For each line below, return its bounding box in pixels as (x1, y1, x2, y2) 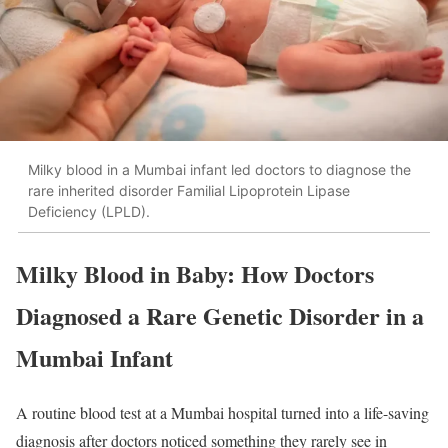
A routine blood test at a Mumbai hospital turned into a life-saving (16, 401, 429, 423)
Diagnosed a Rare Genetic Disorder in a (16, 297, 424, 333)
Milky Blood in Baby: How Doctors (16, 255, 374, 291)
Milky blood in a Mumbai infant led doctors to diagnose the (28, 160, 411, 178)
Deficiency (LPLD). (28, 202, 150, 220)
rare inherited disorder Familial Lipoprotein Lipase (28, 181, 350, 199)
